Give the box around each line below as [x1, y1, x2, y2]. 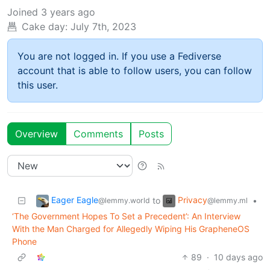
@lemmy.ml [207, 195, 248, 205]
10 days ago [214, 251, 263, 262]
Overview [15, 127, 58, 140]
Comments [74, 127, 123, 140]
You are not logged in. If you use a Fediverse [17, 49, 221, 62]
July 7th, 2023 [71, 20, 136, 33]
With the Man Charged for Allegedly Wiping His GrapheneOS [12, 223, 250, 234]
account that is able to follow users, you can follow [17, 64, 252, 77]
